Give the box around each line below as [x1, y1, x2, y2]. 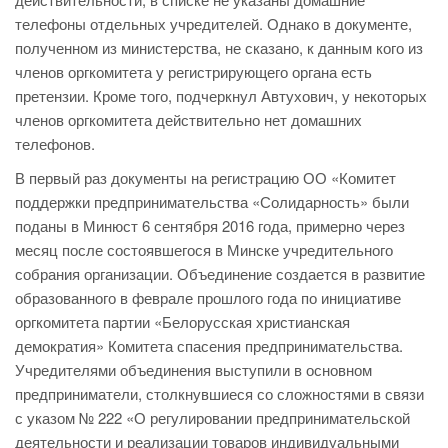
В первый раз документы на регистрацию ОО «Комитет [15, 167, 396, 189]
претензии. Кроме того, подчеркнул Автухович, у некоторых [15, 85, 427, 107]
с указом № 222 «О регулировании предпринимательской [15, 407, 410, 429]
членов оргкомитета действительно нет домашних [15, 109, 362, 131]
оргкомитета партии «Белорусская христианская [15, 311, 350, 333]
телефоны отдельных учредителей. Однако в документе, [15, 13, 412, 35]
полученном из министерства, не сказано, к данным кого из [15, 37, 423, 59]
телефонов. [15, 133, 95, 155]
